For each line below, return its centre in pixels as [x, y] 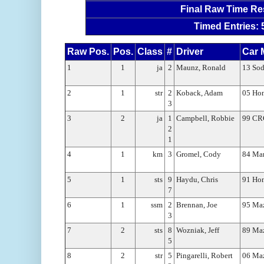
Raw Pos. [88, 51]
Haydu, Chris [197, 179]
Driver [190, 51]
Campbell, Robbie [205, 118]
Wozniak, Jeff [198, 230]
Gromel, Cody [199, 154]
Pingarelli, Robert [204, 255]
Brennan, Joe [197, 204]
